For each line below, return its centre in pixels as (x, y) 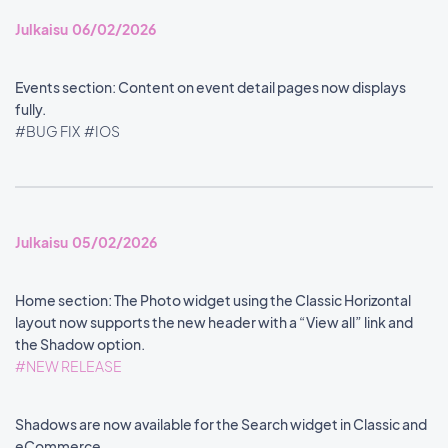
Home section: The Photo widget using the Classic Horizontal (213, 300)
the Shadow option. (81, 344)
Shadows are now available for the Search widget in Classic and (221, 424)
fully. (31, 109)
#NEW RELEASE (69, 366)
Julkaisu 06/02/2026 (85, 29)
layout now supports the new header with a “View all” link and (214, 322)
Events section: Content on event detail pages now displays (210, 87)
